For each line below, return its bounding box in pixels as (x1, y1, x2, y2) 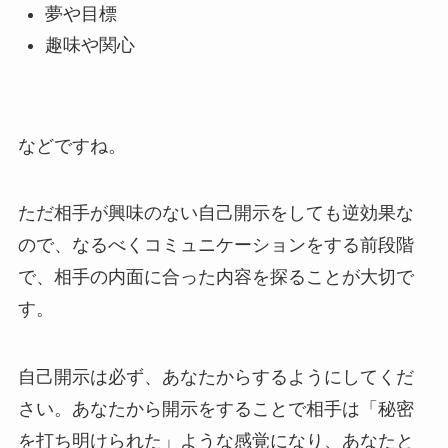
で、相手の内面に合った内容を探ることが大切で (17, 267, 414, 288)
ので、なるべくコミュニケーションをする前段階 (17, 235, 414, 256)
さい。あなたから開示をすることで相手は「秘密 (17, 399, 414, 420)
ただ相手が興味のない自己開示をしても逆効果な (17, 203, 414, 224)
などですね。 (17, 135, 126, 156)
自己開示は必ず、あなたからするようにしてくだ (17, 367, 414, 388)
